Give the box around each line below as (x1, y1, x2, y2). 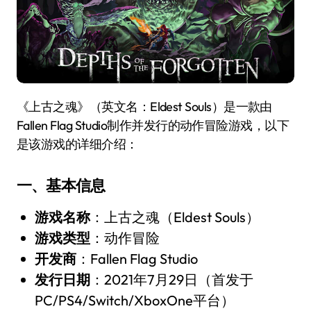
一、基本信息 (17, 176, 106, 196)
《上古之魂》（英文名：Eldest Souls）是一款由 (17, 99, 41, 115)
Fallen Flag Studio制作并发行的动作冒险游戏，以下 (17, 117, 289, 134)
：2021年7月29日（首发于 (90, 271, 253, 289)
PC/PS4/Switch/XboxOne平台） (34, 292, 235, 310)
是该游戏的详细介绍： (17, 136, 138, 153)
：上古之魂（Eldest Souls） (90, 208, 260, 226)
